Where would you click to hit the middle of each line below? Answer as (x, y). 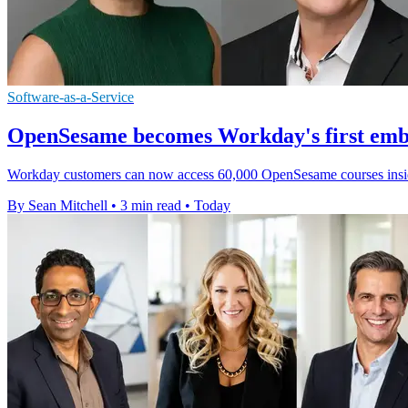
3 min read (151, 205)
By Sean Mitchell (57, 205)
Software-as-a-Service (71, 97)
